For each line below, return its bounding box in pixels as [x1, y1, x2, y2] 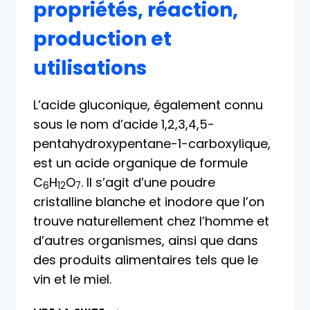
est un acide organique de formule [33, 154, 248, 172]
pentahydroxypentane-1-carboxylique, [33, 134, 271, 152]
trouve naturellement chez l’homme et [33, 212, 269, 230]
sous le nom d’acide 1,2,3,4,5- [33, 115, 215, 133]
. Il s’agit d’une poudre [81, 173, 215, 191]
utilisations [33, 54, 147, 82]
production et [33, 25, 172, 53]
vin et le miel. [33, 270, 111, 288]
